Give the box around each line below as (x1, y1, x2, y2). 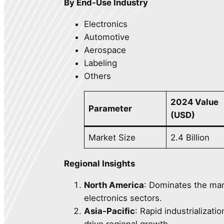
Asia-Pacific (84, 205, 135, 216)
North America (84, 179, 144, 190)
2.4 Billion (170, 132, 210, 143)
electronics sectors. (84, 192, 162, 203)
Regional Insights (64, 158, 135, 168)
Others (84, 71, 111, 81)
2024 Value (170, 97, 219, 107)
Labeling (84, 58, 117, 68)
